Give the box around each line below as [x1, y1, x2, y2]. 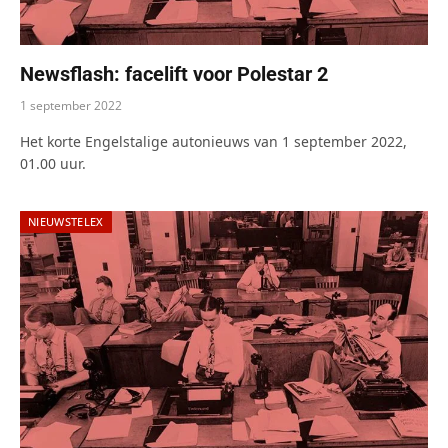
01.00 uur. [20, 153, 86, 173]
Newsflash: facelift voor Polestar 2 [20, 61, 328, 86]
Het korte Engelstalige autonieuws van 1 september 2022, [20, 131, 407, 151]
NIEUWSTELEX [28, 213, 104, 229]
